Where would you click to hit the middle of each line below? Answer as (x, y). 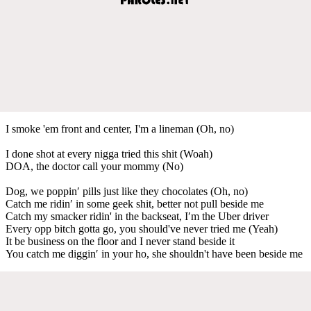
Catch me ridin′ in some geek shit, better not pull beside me (135, 203)
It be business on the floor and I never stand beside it (120, 241)
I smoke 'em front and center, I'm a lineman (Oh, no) (120, 128)
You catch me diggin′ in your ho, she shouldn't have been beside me (154, 253)
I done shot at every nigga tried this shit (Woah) (109, 153)
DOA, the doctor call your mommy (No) (94, 166)
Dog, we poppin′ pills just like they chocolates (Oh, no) (127, 191)
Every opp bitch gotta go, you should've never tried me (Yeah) (142, 228)
